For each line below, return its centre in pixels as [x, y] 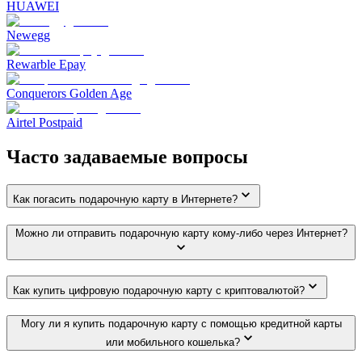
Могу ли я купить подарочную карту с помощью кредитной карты [181, 324]
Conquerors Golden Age [69, 94]
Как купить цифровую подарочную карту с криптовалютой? [159, 290]
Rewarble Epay [46, 65]
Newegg [28, 36]
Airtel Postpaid [44, 123]
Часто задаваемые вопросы [127, 157]
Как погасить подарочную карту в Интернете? [125, 200]
